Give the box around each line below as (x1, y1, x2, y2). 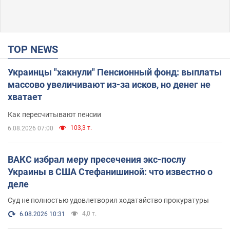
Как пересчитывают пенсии (8, 110, 101, 119)
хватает (8, 91, 42, 102)
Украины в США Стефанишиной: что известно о (8, 166, 213, 177)
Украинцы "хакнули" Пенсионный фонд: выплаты (8, 66, 222, 78)
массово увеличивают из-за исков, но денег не (8, 79, 210, 90)
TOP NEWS (14, 43, 58, 55)
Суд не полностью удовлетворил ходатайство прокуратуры (8, 196, 209, 204)
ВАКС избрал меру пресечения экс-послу (8, 154, 186, 165)
